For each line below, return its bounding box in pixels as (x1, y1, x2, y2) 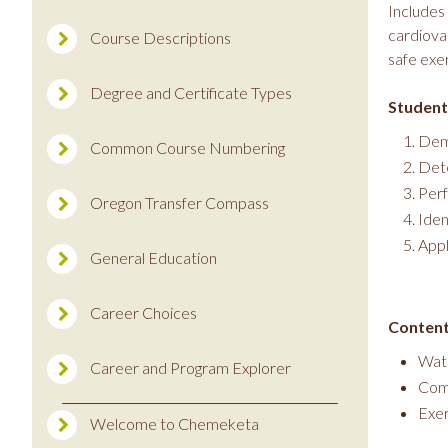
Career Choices (90, 303, 197, 322)
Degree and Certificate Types (90, 83, 292, 102)
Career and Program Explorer (90, 358, 291, 377)
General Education (90, 248, 217, 267)
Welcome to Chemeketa (90, 414, 259, 433)
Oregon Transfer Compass (90, 193, 269, 212)
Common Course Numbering (90, 138, 285, 157)
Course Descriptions (90, 28, 231, 47)
